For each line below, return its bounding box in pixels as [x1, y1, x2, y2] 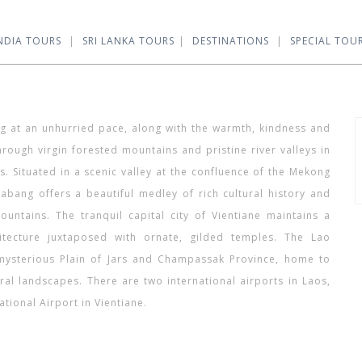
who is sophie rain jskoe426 [150, 296, 299, 309]
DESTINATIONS [192, 34, 269, 48]
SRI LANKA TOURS [82, 34, 175, 48]
